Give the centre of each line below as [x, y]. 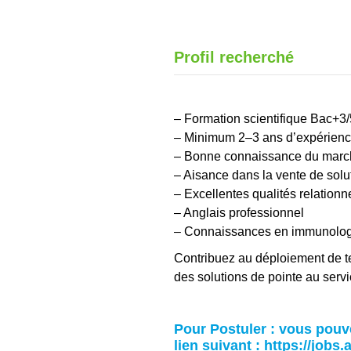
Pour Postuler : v [230, 329]
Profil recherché [234, 58]
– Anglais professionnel [239, 213]
